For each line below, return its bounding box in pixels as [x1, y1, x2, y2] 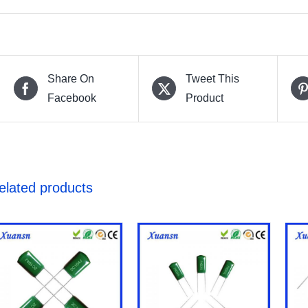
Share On [47, 72, 94, 85]
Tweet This [186, 72, 240, 85]
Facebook [47, 91, 96, 104]
